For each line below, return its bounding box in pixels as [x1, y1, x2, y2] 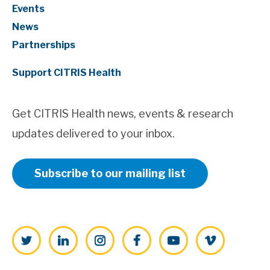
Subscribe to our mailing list [34, 167, 186, 180]
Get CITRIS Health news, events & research [12, 107, 233, 120]
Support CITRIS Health [12, 67, 121, 78]
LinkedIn [50, 230, 91, 242]
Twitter [13, 230, 48, 242]
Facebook [124, 230, 170, 242]
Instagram [87, 230, 134, 242]
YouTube [160, 230, 201, 242]
